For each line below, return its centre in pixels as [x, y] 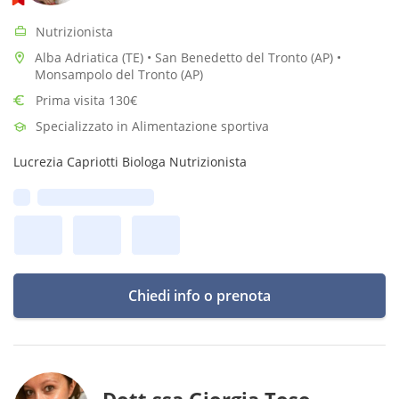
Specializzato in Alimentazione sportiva [152, 126]
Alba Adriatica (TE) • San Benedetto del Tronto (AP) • [188, 57]
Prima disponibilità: [96, 197]
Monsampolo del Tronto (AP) [119, 74]
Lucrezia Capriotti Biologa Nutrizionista [130, 162]
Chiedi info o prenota [199, 296]
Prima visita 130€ [86, 100]
